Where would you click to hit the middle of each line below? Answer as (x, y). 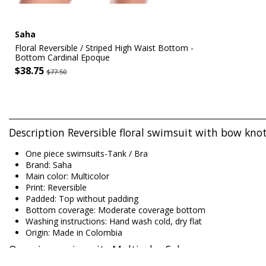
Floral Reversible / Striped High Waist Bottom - (104, 47)
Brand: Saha (49, 165)
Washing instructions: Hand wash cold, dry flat (114, 221)
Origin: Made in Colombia (74, 233)
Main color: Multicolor (67, 176)
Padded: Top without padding (82, 199)
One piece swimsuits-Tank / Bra (87, 154)
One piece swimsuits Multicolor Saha (99, 249)
